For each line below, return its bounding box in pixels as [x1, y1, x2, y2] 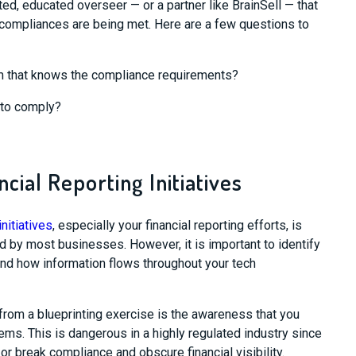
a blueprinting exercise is [24, 307, 171, 322]
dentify [281, 237, 320, 252]
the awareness [170, 307, 256, 322]
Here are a [153, 17, 215, 32]
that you [255, 307, 300, 322]
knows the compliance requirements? [27, 68, 238, 83]
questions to [235, 17, 309, 32]
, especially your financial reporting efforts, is [52, 218, 302, 233]
